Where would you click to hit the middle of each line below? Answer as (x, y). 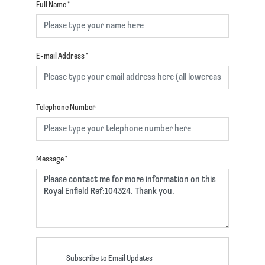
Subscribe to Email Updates (109, 258)
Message (50, 159)
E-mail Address (60, 56)
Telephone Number (66, 108)
